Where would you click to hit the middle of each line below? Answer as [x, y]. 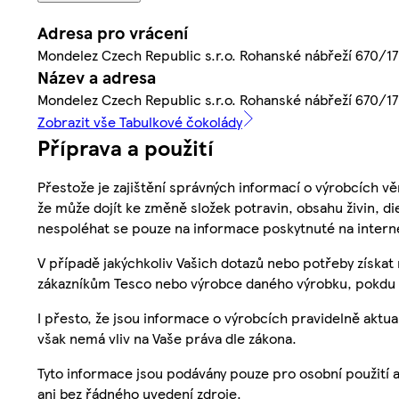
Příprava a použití [126, 147]
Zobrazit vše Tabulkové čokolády [140, 122]
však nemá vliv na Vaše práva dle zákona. [167, 338]
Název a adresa [97, 77]
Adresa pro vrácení [113, 33]
